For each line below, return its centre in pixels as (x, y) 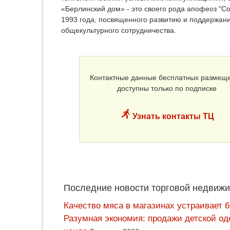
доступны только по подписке (167, 88)
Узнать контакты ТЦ (172, 116)
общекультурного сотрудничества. (119, 30)
